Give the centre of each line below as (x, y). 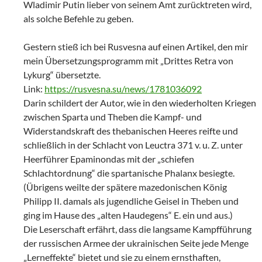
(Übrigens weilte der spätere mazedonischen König (125, 187)
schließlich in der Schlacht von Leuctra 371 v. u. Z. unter (133, 144)
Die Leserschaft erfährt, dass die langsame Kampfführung (137, 229)
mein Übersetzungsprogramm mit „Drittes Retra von (128, 60)
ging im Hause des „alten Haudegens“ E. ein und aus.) (128, 215)
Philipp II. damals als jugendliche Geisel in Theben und (131, 201)
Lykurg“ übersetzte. (62, 74)
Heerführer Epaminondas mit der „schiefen (109, 158)
